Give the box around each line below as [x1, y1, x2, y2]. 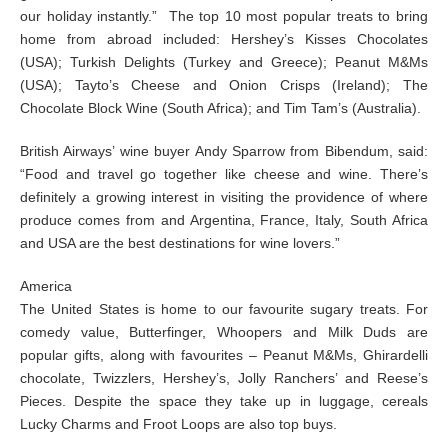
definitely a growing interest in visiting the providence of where [20, 189, 428, 205]
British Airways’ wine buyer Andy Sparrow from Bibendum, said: [20, 143, 428, 159]
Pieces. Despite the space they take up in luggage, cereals [20, 393, 428, 409]
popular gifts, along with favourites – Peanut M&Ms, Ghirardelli [20, 347, 428, 363]
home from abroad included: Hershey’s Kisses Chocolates [20, 31, 428, 47]
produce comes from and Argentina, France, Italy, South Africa [20, 212, 428, 228]
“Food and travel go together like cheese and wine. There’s [20, 166, 428, 182]
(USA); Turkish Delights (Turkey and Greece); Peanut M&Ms [20, 54, 428, 70]
